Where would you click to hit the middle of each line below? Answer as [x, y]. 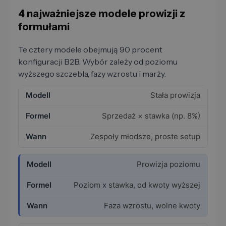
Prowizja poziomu [168, 164]
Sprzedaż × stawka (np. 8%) [151, 116]
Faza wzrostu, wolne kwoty [152, 206]
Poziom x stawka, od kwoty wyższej [137, 185]
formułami [44, 27]
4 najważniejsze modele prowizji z [102, 14]
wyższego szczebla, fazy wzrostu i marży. [92, 74]
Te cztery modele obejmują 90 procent [90, 50]
